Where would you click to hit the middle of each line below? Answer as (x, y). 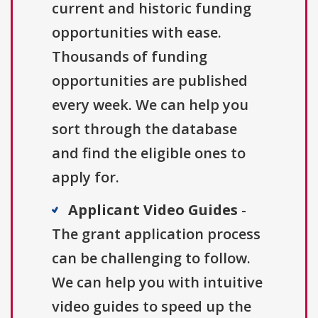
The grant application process (156, 234)
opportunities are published (150, 81)
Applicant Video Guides (153, 210)
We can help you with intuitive (157, 283)
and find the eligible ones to (149, 153)
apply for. (86, 177)
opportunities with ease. (137, 33)
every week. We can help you (150, 105)
